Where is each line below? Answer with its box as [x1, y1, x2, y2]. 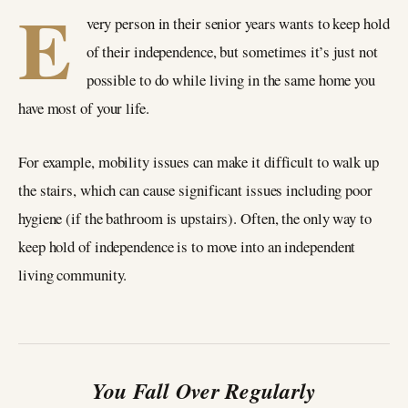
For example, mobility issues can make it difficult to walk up [18, 150, 379, 172]
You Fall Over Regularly [91, 374, 317, 406]
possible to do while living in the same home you [86, 69, 375, 90]
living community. [18, 263, 127, 285]
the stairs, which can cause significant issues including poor [18, 178, 372, 200]
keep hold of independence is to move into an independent [18, 235, 356, 257]
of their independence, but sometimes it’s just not [86, 41, 378, 62]
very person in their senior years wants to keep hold [86, 13, 390, 34]
